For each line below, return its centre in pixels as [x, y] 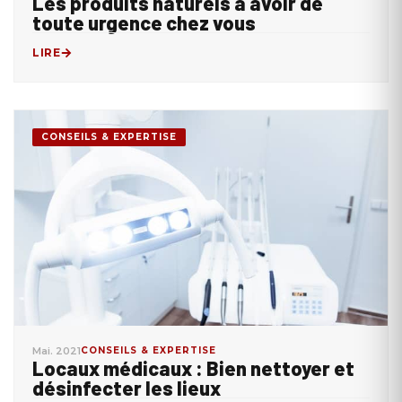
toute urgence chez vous [144, 22]
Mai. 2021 [57, 351]
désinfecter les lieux [127, 388]
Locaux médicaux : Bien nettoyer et [193, 368]
